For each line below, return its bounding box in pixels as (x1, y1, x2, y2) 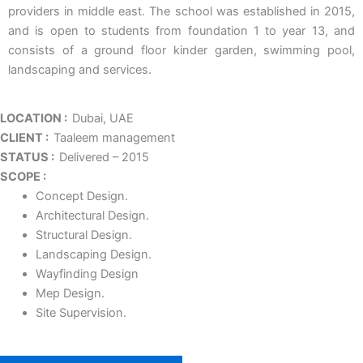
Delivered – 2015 (59, 149, 149, 164)
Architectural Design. (35, 207, 149, 223)
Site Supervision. (35, 305, 126, 320)
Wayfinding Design (35, 266, 139, 281)
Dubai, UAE (72, 110, 134, 126)
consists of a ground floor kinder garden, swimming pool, (8, 43, 355, 58)
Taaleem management (53, 130, 175, 145)
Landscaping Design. (35, 246, 152, 262)
